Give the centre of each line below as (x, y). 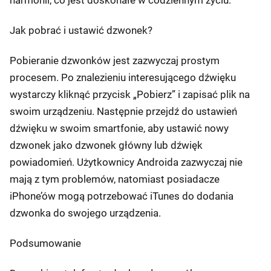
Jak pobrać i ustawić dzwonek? (81, 30)
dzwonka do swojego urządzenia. (85, 213)
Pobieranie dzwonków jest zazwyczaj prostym (115, 60)
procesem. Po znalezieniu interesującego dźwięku (123, 77)
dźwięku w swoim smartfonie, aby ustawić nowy (119, 128)
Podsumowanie (45, 243)
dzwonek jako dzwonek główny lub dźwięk (106, 145)
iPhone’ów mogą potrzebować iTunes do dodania (122, 196)
